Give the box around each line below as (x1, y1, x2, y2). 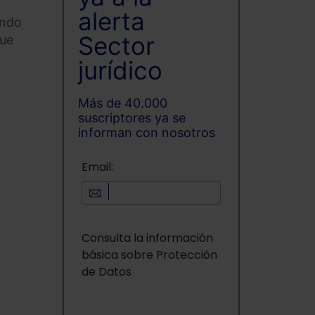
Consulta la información (81, 230, 213, 247)
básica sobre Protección (81, 247, 217, 264)
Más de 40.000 (77, 95, 167, 110)
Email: (81, 159, 113, 176)
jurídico (77, 56, 162, 86)
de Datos (81, 264, 131, 281)
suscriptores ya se (77, 110, 186, 125)
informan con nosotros (77, 124, 215, 140)
